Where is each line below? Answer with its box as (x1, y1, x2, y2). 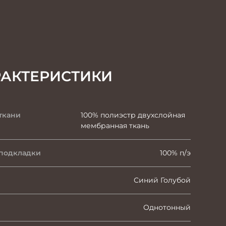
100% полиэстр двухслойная (80, 110, 185, 120)
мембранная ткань (80, 121, 149, 130)
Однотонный (143, 202, 191, 212)
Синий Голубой (134, 175, 191, 185)
